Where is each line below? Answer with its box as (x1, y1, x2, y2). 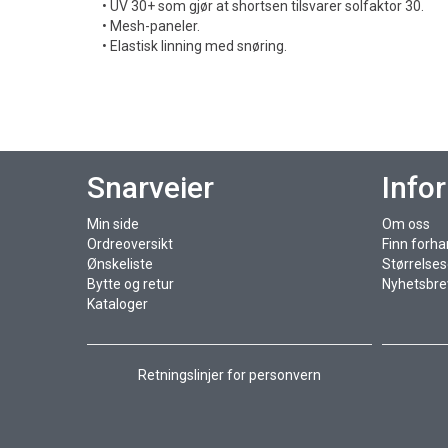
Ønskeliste (87, 256, 153, 272)
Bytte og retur (87, 276, 174, 292)
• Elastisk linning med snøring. (102, 38, 287, 54)
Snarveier (87, 170, 214, 205)
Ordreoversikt (87, 236, 173, 252)
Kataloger (87, 296, 148, 312)
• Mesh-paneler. (102, 18, 200, 34)
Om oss (381, 216, 430, 232)
